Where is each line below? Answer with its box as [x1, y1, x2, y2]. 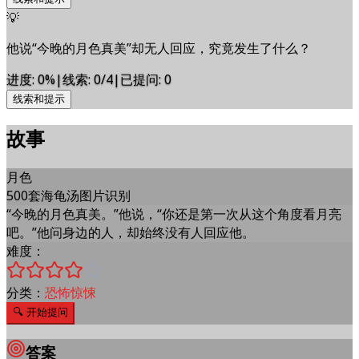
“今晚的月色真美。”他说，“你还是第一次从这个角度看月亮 [6, 204, 341, 223]
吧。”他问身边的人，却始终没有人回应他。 [6, 223, 255, 241]
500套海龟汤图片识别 [6, 186, 131, 204]
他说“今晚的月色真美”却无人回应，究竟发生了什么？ [6, 38, 311, 57]
